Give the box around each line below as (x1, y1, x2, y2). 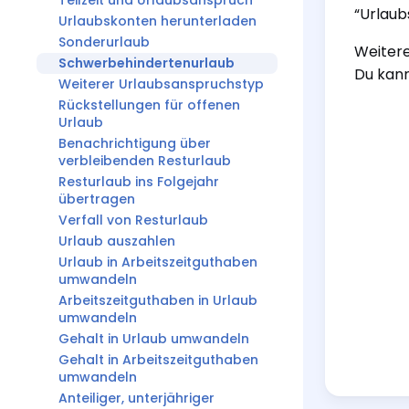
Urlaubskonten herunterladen (58, 12, 257, 30)
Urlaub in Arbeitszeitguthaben (58, 253, 257, 271)
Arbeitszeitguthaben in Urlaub (58, 291, 257, 309)
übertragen (58, 190, 135, 208)
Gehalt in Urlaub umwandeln (58, 330, 249, 348)
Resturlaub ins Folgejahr (58, 173, 219, 191)
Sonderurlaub (58, 33, 150, 51)
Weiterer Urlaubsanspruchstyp (58, 75, 264, 93)
